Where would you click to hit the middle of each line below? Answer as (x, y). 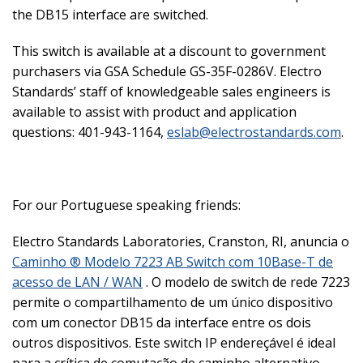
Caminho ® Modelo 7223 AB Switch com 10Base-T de (173, 261)
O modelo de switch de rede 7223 (251, 282)
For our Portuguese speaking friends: (126, 205)
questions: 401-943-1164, (90, 132)
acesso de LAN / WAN (77, 282)
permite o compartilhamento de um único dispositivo (173, 302)
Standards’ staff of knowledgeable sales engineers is (171, 91)
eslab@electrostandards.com (254, 132)
